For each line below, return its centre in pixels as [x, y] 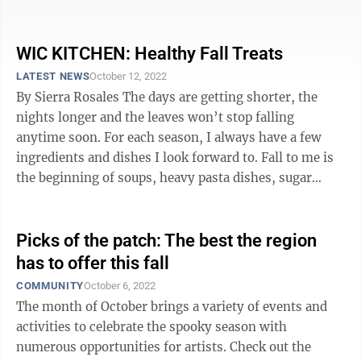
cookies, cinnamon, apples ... [102, 198]
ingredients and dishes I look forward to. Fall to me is [139, 158]
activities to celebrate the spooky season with [151, 327]
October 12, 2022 [129, 76]
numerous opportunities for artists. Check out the [164, 347]
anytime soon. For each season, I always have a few [169, 137]
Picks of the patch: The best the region [166, 241]
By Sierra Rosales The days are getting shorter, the [69, 97]
